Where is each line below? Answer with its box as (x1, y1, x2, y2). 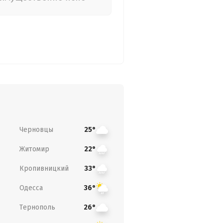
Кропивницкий (19, 164, 69, 173)
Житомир (19, 144, 49, 153)
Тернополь (19, 203, 55, 212)
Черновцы (19, 125, 53, 134)
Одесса (19, 183, 43, 192)
